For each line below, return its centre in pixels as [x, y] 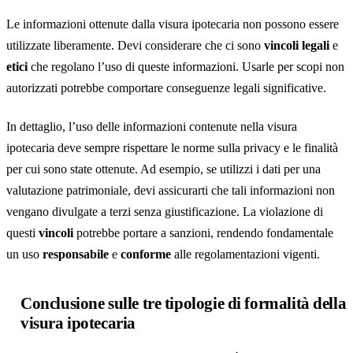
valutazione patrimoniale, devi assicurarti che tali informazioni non [171, 190]
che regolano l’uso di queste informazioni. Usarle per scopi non [186, 67]
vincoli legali [297, 45]
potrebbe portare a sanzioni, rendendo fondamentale [203, 233]
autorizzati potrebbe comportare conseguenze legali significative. [166, 88]
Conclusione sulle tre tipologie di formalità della [184, 303]
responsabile [76, 254]
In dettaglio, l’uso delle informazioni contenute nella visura [152, 126]
